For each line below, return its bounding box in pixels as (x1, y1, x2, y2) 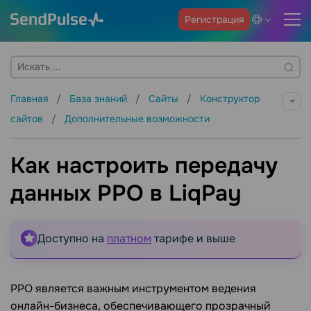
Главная (10, 92, 51, 105)
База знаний (69, 92, 130, 105)
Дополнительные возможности (65, 112, 210, 125)
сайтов (10, 112, 46, 125)
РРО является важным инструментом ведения (10, 281, 256, 296)
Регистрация (185, 12, 244, 26)
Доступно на (37, 231, 107, 246)
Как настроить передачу (10, 151, 278, 180)
